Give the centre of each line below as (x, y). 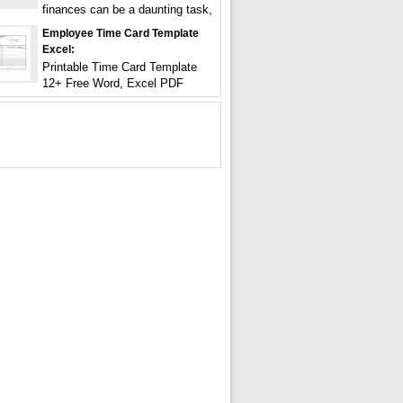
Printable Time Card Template (120, 67)
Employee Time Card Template (121, 33)
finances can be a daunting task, (127, 9)
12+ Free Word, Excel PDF (113, 83)
